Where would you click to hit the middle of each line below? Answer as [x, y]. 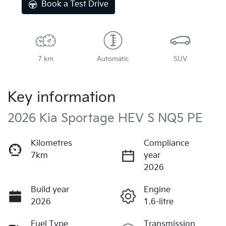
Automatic [113, 59]
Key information [62, 97]
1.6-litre [159, 202]
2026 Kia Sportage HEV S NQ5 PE [105, 118]
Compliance [166, 143]
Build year [50, 190]
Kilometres [51, 143]
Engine [157, 190]
